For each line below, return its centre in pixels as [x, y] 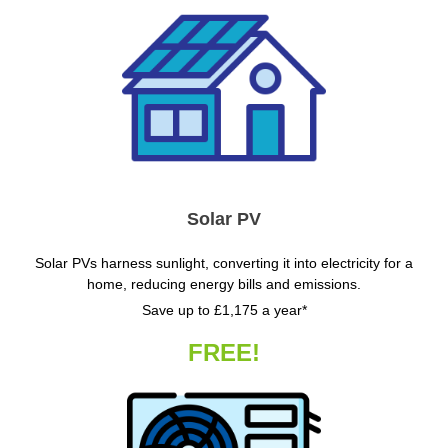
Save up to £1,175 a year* [224, 310]
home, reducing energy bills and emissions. [224, 284]
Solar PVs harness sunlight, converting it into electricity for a [224, 263]
